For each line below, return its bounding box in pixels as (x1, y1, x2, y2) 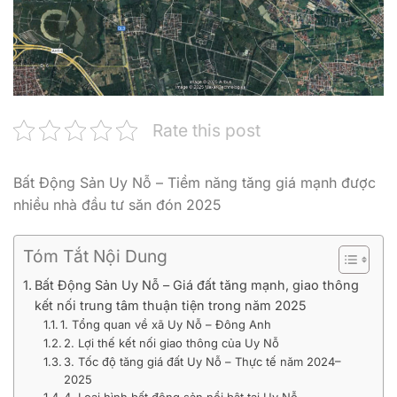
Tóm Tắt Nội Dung (23, 245, 167, 267)
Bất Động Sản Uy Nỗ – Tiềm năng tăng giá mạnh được (13, 173, 376, 191)
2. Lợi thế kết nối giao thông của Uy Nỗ (64, 335, 280, 350)
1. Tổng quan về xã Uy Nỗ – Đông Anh (60, 316, 272, 331)
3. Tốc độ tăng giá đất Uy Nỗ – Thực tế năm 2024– (64, 354, 342, 369)
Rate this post (152, 119, 261, 141)
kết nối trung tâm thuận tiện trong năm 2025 (34, 297, 307, 313)
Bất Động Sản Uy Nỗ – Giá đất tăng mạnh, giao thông (34, 276, 359, 292)
